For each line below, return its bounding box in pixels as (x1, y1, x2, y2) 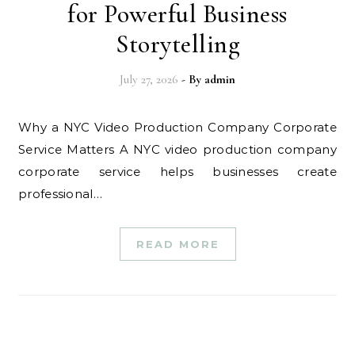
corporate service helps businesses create (18, 164, 337, 179)
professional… (18, 186, 102, 201)
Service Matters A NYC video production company (18, 142, 337, 157)
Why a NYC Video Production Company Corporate (18, 120, 32, 135)
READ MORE (136, 238, 219, 250)
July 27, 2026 (120, 72, 178, 86)
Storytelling (116, 29, 239, 59)
